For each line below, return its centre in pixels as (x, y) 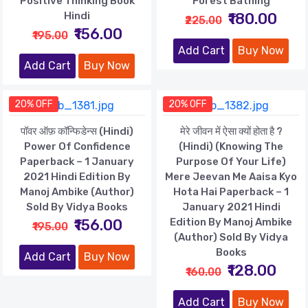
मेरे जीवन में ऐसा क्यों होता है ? (231, 131)
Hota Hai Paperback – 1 (231, 191)
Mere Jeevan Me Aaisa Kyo (231, 176)
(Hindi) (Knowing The (231, 146)
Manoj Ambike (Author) (77, 191)
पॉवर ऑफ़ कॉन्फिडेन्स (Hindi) (77, 131)
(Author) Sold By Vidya (231, 237)
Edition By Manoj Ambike (231, 222)
